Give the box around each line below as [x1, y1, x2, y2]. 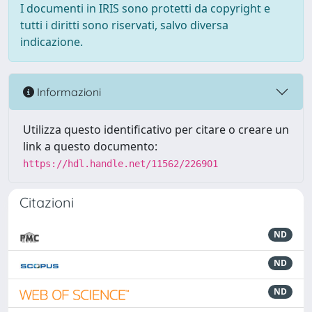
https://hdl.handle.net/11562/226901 [23, 158, 218, 169]
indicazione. [20, 34, 83, 49]
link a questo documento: [23, 139, 157, 154]
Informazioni [34, 84, 101, 99]
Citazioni [19, 194, 74, 211]
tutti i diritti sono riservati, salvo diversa [20, 17, 228, 33]
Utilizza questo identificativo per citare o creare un [23, 122, 289, 137]
